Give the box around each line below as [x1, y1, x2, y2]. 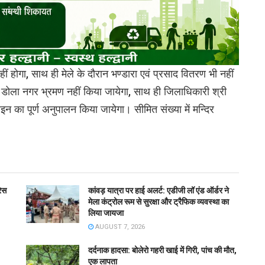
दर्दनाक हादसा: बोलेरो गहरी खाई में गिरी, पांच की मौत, [88, 245, 237, 255]
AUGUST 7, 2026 [93, 222, 145, 231]
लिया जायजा [88, 208, 124, 218]
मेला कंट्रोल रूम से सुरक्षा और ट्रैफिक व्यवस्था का [88, 196, 229, 206]
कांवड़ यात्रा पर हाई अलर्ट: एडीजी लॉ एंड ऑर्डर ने [88, 185, 229, 195]
